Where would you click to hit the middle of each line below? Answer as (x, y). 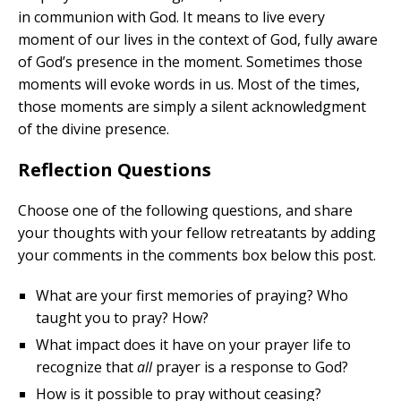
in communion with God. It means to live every (171, 17)
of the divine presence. (94, 129)
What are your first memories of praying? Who (192, 296)
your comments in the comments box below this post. (197, 256)
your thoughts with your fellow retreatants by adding (197, 233)
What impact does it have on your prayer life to (193, 345)
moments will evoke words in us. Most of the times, (189, 85)
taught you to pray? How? (122, 318)
